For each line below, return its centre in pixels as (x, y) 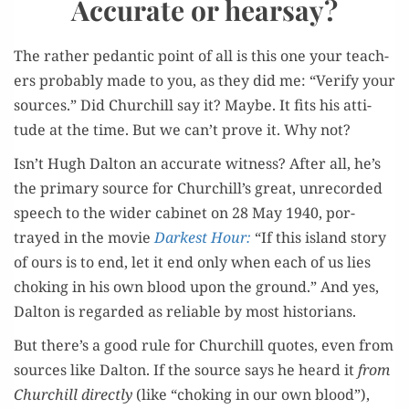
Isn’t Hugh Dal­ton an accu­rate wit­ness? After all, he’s (197, 163)
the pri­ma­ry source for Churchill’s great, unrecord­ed (198, 188)
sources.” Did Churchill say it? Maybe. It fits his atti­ (193, 105)
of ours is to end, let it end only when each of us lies (192, 262)
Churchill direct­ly (73, 394)
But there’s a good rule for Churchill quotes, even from (204, 345)
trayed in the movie (84, 237)
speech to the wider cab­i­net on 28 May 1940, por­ (184, 213)
